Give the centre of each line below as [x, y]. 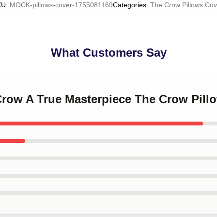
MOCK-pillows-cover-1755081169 [61, 5]
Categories [130, 5]
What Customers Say [108, 53]
